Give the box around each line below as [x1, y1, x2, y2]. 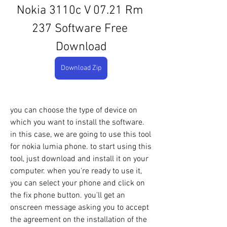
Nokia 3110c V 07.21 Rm [16, 4, 143, 18]
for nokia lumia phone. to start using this [10, 142, 152, 152]
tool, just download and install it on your [10, 154, 148, 164]
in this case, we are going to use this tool [10, 130, 151, 140]
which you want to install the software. [10, 118, 144, 128]
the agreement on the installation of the [10, 215, 147, 225]
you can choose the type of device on [10, 105, 137, 116]
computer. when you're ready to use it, [10, 166, 142, 176]
